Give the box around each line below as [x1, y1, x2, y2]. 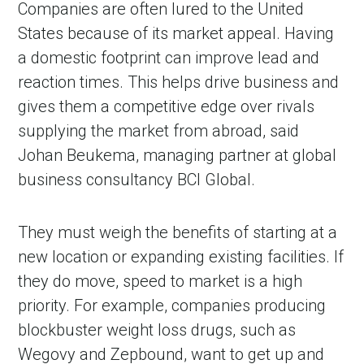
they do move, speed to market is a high [18, 271, 303, 292]
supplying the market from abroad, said [18, 121, 300, 141]
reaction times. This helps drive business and [18, 72, 340, 93]
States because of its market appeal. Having [18, 24, 335, 44]
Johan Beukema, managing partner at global [18, 145, 337, 166]
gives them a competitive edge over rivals [18, 97, 315, 117]
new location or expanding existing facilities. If [18, 247, 344, 267]
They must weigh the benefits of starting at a [18, 223, 338, 243]
